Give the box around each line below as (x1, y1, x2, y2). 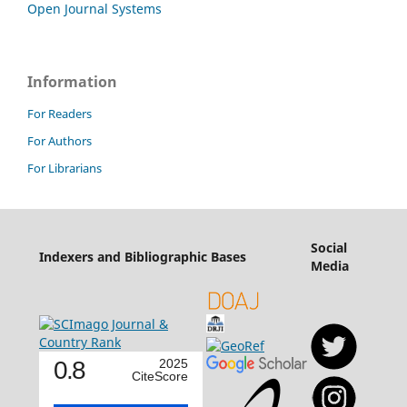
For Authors (27, 133, 92, 150)
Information (27, 72, 117, 93)
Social (310, 239, 347, 257)
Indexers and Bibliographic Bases (38, 248, 246, 266)
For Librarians (27, 160, 102, 177)
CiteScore (131, 369, 188, 384)
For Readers (27, 105, 92, 123)
